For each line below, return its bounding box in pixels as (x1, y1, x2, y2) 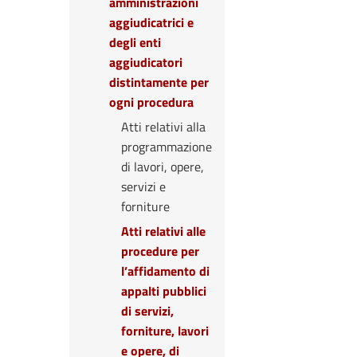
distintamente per (109, 73, 209, 92)
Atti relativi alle (121, 222, 206, 241)
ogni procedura (109, 92, 194, 112)
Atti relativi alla (121, 117, 206, 136)
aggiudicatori (109, 53, 182, 72)
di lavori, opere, (121, 157, 204, 176)
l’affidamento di (121, 261, 210, 280)
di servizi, (121, 301, 174, 320)
